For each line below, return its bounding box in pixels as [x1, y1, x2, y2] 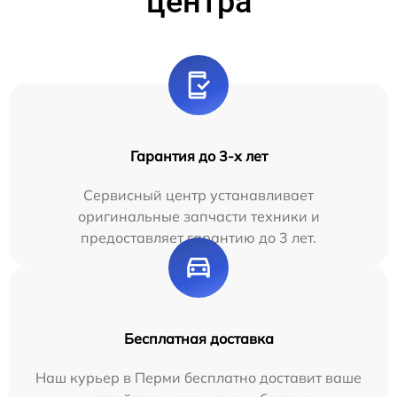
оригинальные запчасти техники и [77, 206, 320, 225]
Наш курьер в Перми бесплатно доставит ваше [35, 368, 362, 386]
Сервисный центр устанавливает [83, 185, 314, 204]
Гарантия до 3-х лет [129, 146, 268, 165]
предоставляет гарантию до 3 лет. [81, 228, 316, 246]
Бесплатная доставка [123, 329, 274, 347]
